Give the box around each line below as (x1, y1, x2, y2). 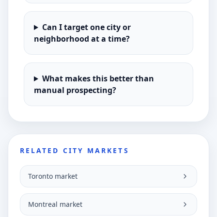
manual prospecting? (34, 85, 116, 95)
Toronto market (28, 171, 77, 181)
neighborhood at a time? (34, 33, 130, 44)
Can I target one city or (42, 22, 131, 32)
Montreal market (28, 200, 82, 209)
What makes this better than (42, 73, 154, 84)
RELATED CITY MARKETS (20, 146, 129, 155)
